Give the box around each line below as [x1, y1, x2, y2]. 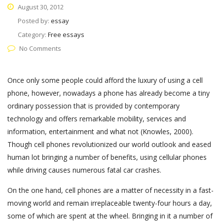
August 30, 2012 [16, 2, 64, 12]
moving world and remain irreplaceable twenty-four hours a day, [7, 198, 212, 208]
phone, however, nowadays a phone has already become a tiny [7, 88, 210, 98]
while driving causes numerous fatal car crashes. [7, 165, 161, 175]
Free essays [48, 30, 84, 39]
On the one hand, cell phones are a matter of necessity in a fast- [7, 185, 214, 195]
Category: [18, 30, 48, 39]
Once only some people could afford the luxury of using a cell [7, 75, 203, 85]
